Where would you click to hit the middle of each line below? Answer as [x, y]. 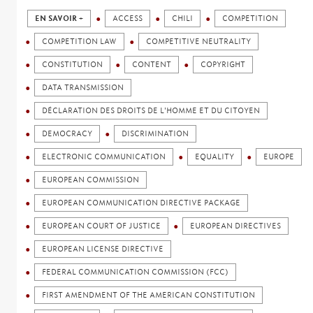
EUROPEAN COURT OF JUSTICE [102, 226]
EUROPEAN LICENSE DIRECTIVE [103, 249]
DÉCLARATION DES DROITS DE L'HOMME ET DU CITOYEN [151, 110]
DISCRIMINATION [155, 133]
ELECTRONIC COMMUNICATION [104, 156]
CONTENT [152, 64]
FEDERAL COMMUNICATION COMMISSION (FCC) [136, 272]
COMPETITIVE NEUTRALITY [199, 41]
